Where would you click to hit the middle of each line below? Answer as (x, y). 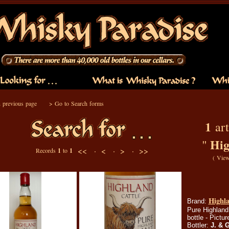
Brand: (198, 201)
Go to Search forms (79, 103)
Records (47, 150)
